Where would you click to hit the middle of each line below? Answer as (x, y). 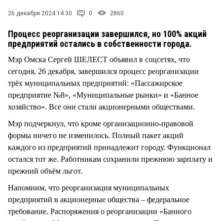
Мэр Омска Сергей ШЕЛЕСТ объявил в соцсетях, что (99, 59)
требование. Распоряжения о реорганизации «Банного (100, 211)
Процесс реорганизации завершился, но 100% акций (107, 34)
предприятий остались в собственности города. (101, 43)
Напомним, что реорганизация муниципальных (89, 187)
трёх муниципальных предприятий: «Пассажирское (95, 83)
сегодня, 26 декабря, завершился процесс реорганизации (103, 71)
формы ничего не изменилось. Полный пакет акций (96, 135)
